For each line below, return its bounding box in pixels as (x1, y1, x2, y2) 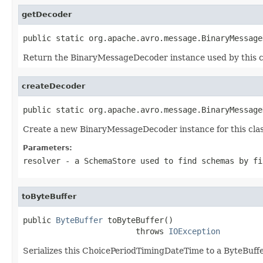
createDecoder (22, 81, 85, 90)
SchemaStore (84, 156, 136, 166)
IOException (168, 226, 220, 236)
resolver (23, 156, 60, 166)
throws (23, 226, 168, 236)
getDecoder (22, 9, 72, 19)
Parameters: (23, 143, 72, 152)
